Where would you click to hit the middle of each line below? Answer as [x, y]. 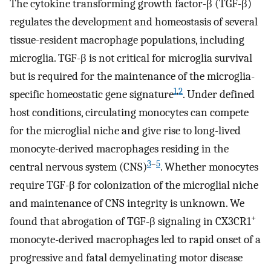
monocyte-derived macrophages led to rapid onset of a [135, 240]
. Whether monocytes [209, 167]
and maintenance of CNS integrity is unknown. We [127, 204]
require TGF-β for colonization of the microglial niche [134, 185]
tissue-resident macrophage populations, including [127, 40]
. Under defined [219, 95]
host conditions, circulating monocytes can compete [129, 113]
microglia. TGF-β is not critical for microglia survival [131, 58]
